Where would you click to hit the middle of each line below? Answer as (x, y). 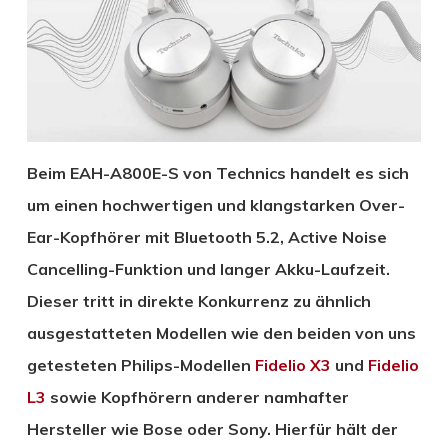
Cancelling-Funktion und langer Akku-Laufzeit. (208, 268)
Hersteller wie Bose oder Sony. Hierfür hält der (212, 428)
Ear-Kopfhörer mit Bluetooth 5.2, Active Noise (206, 236)
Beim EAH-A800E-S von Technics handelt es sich (217, 172)
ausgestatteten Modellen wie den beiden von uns (221, 332)
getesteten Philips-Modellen (140, 364)
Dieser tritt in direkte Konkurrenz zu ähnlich (198, 300)
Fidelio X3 (292, 364)
